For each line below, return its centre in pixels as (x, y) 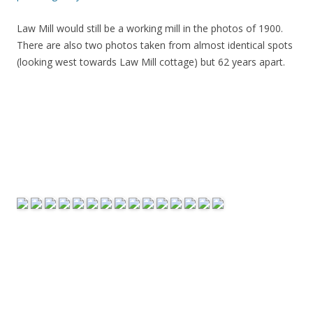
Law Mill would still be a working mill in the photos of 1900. (150, 28)
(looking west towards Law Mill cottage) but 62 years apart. (151, 62)
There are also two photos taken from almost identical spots (155, 45)
